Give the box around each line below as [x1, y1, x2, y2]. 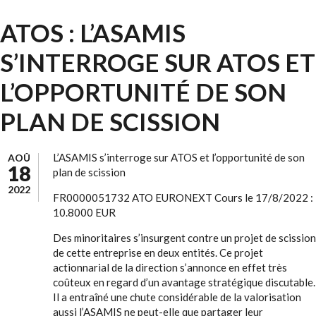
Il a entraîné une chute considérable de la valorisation [53, 291, 301, 303]
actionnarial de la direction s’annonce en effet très [53, 261, 287, 274]
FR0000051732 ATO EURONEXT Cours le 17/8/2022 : [53, 191, 313, 204]
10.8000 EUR [53, 206, 116, 219]
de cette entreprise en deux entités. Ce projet [53, 246, 263, 259]
